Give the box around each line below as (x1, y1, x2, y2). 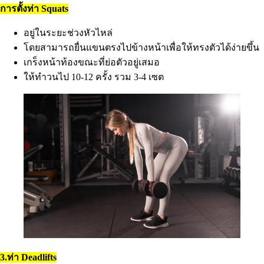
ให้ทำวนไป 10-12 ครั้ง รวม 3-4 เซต (24, 71, 164, 82)
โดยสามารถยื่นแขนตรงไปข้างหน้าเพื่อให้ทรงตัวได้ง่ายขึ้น (24, 42, 259, 52)
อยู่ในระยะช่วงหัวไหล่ (24, 27, 113, 38)
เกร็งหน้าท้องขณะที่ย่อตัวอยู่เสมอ (24, 57, 160, 67)
